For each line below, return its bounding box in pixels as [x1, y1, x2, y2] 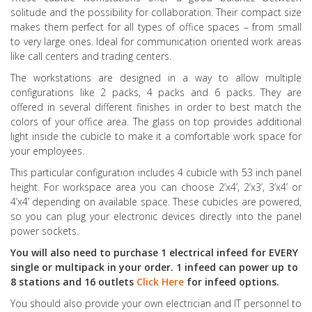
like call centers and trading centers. [10, 49, 171, 63]
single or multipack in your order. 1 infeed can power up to [10, 260, 298, 274]
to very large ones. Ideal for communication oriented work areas [10, 34, 302, 48]
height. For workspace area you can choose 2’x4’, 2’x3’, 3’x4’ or [10, 180, 302, 194]
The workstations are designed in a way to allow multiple [10, 70, 302, 84]
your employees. [10, 143, 84, 157]
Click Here [136, 274, 184, 288]
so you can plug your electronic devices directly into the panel [10, 209, 302, 223]
